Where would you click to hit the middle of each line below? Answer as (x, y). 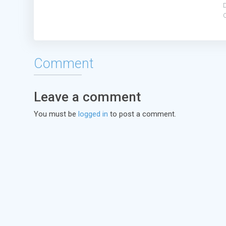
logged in (93, 114)
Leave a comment (87, 97)
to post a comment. (142, 114)
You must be (56, 114)
